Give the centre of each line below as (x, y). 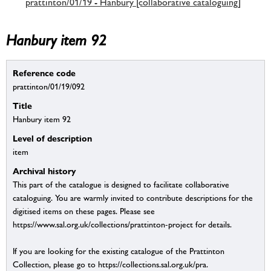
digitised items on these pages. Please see (84, 211)
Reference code (44, 73)
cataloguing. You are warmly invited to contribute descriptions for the (133, 198)
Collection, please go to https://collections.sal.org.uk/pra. (110, 265)
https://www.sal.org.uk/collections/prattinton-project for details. (122, 225)
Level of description (52, 139)
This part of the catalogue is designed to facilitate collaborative (121, 185)
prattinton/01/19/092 (49, 87)
